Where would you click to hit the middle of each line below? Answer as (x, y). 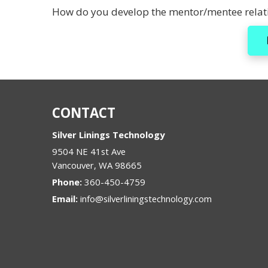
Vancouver (73, 165)
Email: (66, 199)
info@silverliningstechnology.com (146, 199)
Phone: (68, 182)
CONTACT (84, 113)
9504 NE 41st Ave (89, 151)
